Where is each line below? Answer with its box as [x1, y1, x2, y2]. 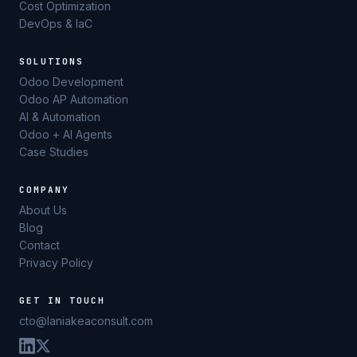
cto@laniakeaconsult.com [19, 314, 153, 328]
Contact [19, 238, 60, 252]
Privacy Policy [19, 256, 93, 269]
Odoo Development [19, 75, 124, 88]
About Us [19, 203, 67, 217]
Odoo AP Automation [19, 92, 128, 106]
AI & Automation [19, 110, 100, 124]
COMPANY [19, 184, 69, 195]
